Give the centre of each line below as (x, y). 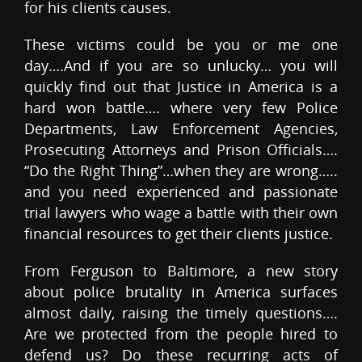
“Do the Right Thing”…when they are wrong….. (181, 171)
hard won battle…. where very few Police (181, 108)
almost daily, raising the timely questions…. (181, 313)
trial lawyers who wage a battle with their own (181, 213)
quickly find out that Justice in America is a (181, 87)
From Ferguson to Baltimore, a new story (181, 271)
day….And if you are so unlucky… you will (181, 66)
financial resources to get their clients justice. (179, 234)
